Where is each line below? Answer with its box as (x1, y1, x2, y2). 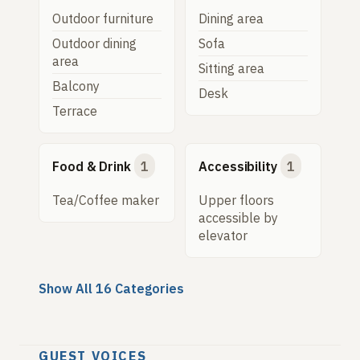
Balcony (52, 78, 100, 95)
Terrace (52, 103, 97, 120)
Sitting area (198, 60, 264, 77)
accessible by (198, 209, 278, 226)
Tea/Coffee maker (52, 191, 159, 208)
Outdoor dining (52, 35, 137, 52)
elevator (198, 227, 247, 243)
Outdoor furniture (52, 10, 153, 27)
